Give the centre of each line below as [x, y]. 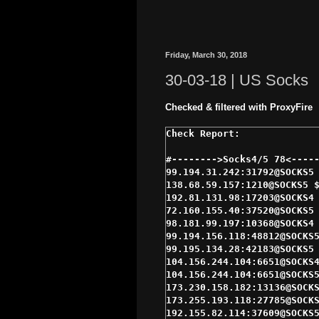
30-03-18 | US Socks [237, 80]
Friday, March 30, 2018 [206, 55]
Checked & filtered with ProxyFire [239, 107]
